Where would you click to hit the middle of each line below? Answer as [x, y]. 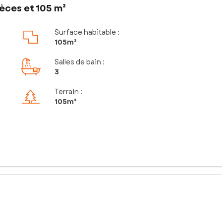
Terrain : [68, 92]
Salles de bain [78, 62]
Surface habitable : [87, 32]
